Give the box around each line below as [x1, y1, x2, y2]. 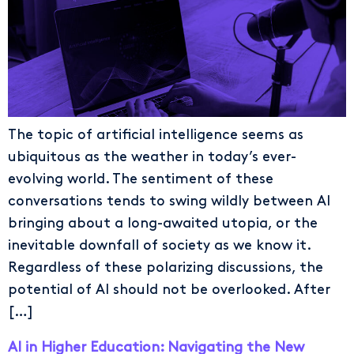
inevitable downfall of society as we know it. [8, 239, 311, 253]
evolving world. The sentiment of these [8, 172, 273, 186]
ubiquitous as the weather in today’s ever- [8, 150, 296, 164]
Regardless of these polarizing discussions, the [8, 261, 323, 275]
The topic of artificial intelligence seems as [8, 128, 303, 142]
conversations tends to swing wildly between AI [8, 194, 330, 209]
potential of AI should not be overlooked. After [8, 283, 330, 297]
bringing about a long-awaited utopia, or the [8, 217, 318, 231]
